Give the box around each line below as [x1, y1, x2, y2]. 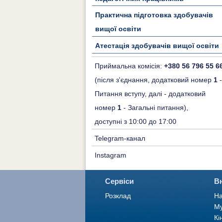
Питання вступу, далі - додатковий [95, 90, 206, 98]
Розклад [105, 192, 131, 200]
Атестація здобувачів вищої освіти [95, 42, 219, 50]
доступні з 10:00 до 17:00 [95, 117, 176, 126]
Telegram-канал [95, 134, 145, 143]
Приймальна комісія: [95, 62, 164, 70]
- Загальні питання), [121, 104, 188, 112]
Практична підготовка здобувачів [95, 11, 213, 19]
